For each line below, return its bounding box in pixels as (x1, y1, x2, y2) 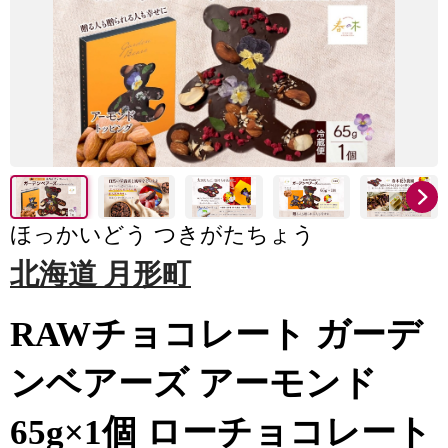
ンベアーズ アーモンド (10, 364, 377, 403)
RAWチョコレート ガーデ (10, 315, 422, 354)
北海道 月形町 (10, 258, 191, 290)
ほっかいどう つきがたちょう (10, 222, 315, 247)
